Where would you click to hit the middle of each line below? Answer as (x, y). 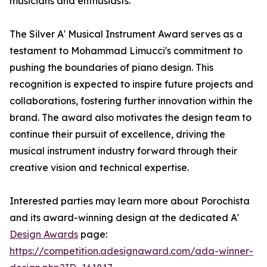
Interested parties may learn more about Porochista (130, 201)
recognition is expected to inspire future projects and (131, 84)
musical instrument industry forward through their (123, 151)
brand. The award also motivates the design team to (131, 118)
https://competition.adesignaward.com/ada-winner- (131, 251)
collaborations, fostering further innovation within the (131, 101)
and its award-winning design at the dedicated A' (124, 218)
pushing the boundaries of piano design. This (111, 68)
